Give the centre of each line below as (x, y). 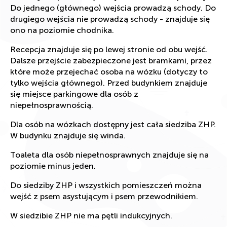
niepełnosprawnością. (52, 105)
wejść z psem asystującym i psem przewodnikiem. (104, 196)
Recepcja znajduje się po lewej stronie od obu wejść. (109, 49)
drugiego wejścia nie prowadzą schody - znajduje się (110, 19)
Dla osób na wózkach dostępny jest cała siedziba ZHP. (113, 124)
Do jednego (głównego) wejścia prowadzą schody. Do (113, 8)
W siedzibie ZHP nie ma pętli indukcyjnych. (91, 215)
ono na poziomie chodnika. (62, 30)
